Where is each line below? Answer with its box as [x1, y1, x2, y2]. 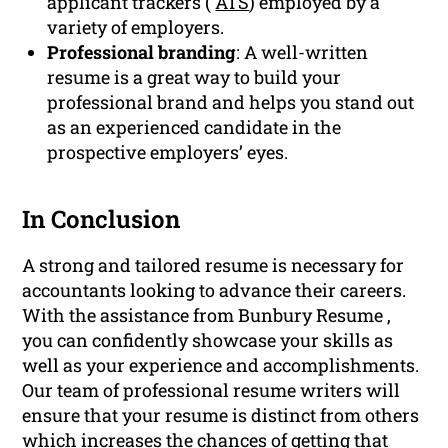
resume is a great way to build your [47, 64, 342, 89]
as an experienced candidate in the [47, 114, 342, 139]
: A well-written [236, 39, 369, 64]
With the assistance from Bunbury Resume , [22, 302, 392, 327]
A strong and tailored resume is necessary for [22, 252, 405, 277]
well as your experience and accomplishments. [22, 352, 420, 377]
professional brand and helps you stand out [47, 89, 415, 114]
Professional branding [47, 39, 237, 64]
